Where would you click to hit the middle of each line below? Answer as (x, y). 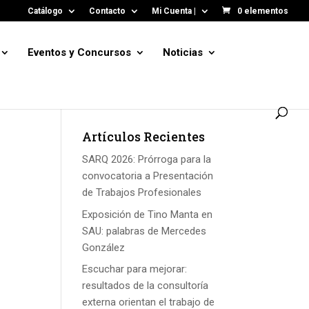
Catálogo (45, 11)
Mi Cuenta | (174, 11)
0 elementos (263, 11)
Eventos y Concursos (79, 52)
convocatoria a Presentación (148, 176)
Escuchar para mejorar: (135, 269)
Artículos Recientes (144, 137)
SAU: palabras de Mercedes (144, 231)
